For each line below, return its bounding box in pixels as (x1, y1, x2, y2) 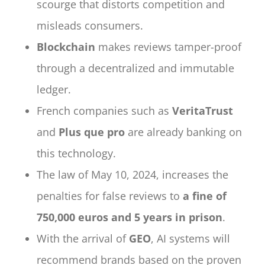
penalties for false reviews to (37, 189, 183, 203)
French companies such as (37, 104, 173, 118)
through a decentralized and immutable (37, 61, 235, 76)
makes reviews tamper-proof (95, 40, 242, 54)
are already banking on (125, 125, 243, 140)
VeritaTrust (172, 104, 234, 118)
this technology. (37, 146, 117, 161)
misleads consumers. (37, 18, 144, 33)
